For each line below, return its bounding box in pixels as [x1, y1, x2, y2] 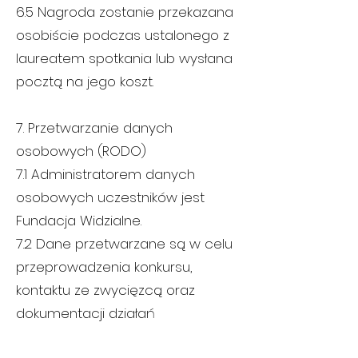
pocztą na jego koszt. [16, 72, 153, 91]
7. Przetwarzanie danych [16, 118, 173, 137]
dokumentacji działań [16, 304, 155, 323]
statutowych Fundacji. [16, 327, 157, 346]
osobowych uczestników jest [16, 188, 205, 207]
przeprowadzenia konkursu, [16, 257, 192, 276]
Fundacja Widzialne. [16, 211, 141, 230]
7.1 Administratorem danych [16, 165, 195, 184]
